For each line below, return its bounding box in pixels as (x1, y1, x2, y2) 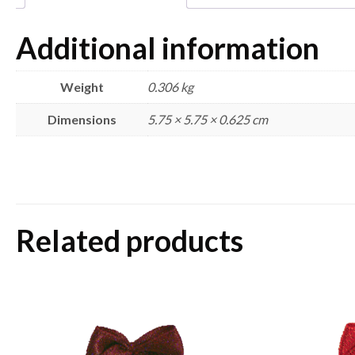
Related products (16, 223, 243, 259)
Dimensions (47, 112, 116, 128)
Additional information (16, 30, 319, 67)
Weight (59, 79, 104, 95)
